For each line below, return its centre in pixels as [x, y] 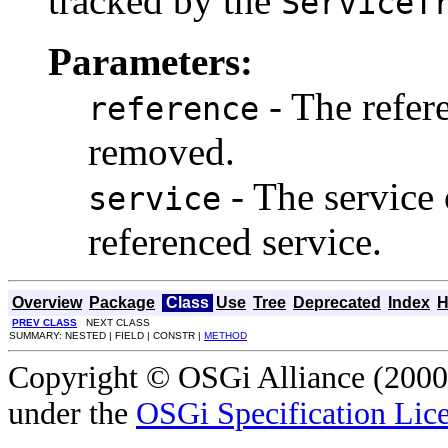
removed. [161, 152]
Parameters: [150, 62]
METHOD [225, 336]
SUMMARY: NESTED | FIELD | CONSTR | [106, 336]
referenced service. [235, 242]
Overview [47, 303]
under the [72, 414]
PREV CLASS [44, 323]
